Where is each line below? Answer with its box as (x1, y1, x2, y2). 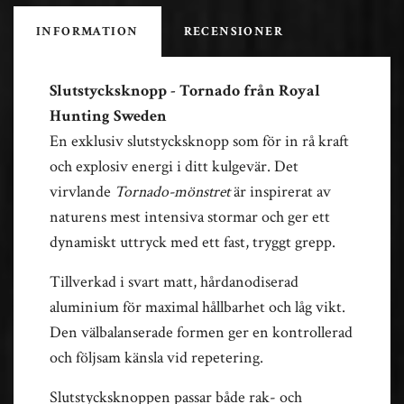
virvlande (50, 180, 115, 202)
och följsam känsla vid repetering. (50, 346, 263, 368)
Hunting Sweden (50, 105, 170, 126)
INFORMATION (36, 23, 139, 40)
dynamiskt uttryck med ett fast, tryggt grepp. (50, 231, 335, 252)
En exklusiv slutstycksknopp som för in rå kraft (50, 130, 349, 151)
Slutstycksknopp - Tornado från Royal (50, 79, 320, 101)
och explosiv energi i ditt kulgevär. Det (50, 155, 298, 177)
